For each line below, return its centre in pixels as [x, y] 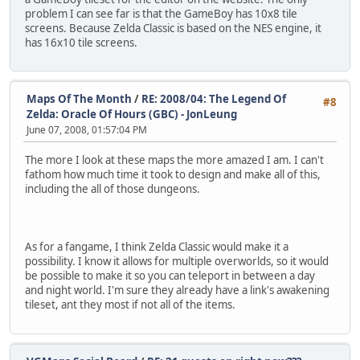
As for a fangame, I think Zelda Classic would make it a [157, 247]
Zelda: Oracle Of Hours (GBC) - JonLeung [132, 114]
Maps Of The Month [79, 98]
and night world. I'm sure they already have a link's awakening [177, 290]
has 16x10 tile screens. [81, 42]
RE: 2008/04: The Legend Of [214, 98]
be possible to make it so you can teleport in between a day [170, 276]
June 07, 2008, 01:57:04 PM [87, 129]
